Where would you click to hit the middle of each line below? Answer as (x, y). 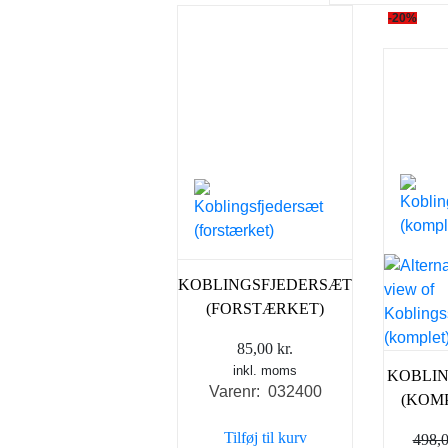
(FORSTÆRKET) (265, 308)
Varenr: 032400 (265, 391)
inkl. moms (265, 370)
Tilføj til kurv (265, 437)
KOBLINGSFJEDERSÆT (265, 284)
